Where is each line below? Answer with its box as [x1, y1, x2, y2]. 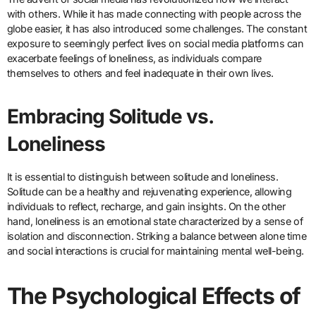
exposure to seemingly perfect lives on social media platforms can [6, 37, 304, 50]
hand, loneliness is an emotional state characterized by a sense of [6, 215, 303, 228]
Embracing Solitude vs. [6, 104, 214, 129]
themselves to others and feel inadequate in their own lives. [6, 67, 274, 80]
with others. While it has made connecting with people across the [6, 8, 301, 20]
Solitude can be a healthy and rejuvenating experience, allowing [6, 186, 292, 198]
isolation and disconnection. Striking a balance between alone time [6, 230, 307, 243]
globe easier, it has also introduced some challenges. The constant [6, 23, 308, 35]
